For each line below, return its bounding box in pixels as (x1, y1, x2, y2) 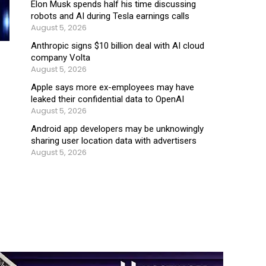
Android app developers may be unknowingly (31, 123, 204, 134)
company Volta (31, 52, 90, 63)
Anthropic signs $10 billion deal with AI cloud (31, 40, 204, 51)
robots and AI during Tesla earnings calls (31, 10, 189, 21)
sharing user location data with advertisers (31, 135, 197, 146)
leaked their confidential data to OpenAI (31, 93, 184, 104)
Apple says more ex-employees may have (31, 81, 194, 93)
